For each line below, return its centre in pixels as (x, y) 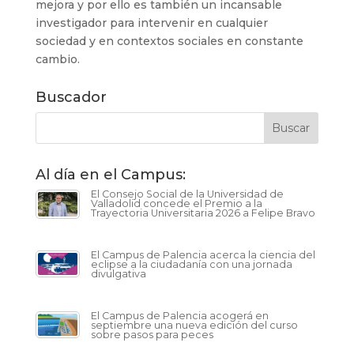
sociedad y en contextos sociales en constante (169, 41)
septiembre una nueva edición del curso (194, 325)
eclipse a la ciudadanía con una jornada (191, 264)
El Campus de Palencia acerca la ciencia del (203, 255)
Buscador (71, 97)
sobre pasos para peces (152, 335)
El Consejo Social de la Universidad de (187, 194)
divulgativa (118, 274)
